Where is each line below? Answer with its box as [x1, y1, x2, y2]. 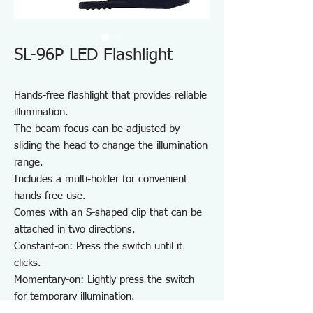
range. [14, 157, 43, 168]
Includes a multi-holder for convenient [14, 174, 187, 184]
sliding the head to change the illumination [14, 140, 208, 151]
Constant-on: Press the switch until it [14, 241, 182, 252]
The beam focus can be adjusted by [14, 124, 180, 134]
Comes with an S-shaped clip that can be [14, 208, 202, 218]
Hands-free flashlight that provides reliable [14, 90, 207, 101]
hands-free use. [14, 191, 86, 201]
